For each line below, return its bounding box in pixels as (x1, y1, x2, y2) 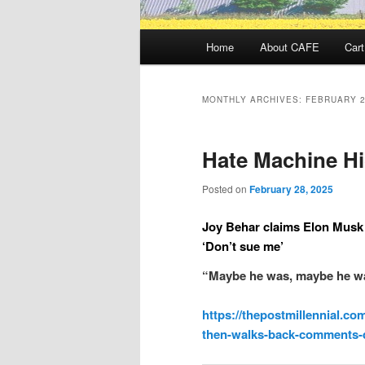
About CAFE (259, 39, 319, 55)
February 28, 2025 (249, 182, 333, 197)
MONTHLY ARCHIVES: (202, 94, 306, 106)
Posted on (202, 182, 249, 196)
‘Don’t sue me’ (202, 236, 284, 255)
